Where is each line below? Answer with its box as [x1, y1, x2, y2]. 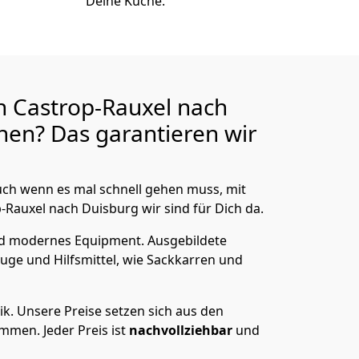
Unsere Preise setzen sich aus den [17, 302, 224, 320]
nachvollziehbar [129, 321, 236, 339]
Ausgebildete [147, 232, 227, 249]
